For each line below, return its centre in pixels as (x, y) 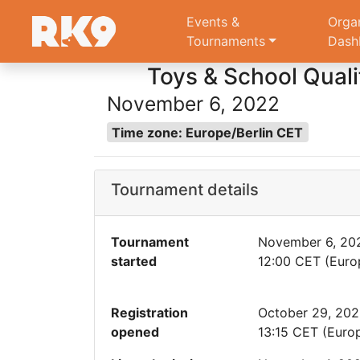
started (134, 261)
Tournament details (185, 190)
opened (135, 332)
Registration (149, 313)
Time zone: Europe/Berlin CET (208, 132)
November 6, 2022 (193, 103)
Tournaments (226, 41)
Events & (213, 22)
